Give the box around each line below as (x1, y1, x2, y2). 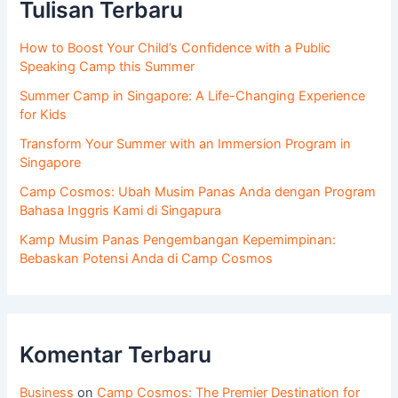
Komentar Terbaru (20, 340, 212, 368)
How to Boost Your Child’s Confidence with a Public (20, 40, 331, 57)
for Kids (20, 107, 68, 123)
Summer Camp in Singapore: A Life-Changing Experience (20, 88, 366, 105)
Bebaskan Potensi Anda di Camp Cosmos (20, 251, 274, 267)
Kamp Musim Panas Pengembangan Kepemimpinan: (20, 232, 337, 249)
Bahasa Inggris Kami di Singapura (20, 203, 222, 219)
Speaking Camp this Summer (20, 59, 195, 76)
